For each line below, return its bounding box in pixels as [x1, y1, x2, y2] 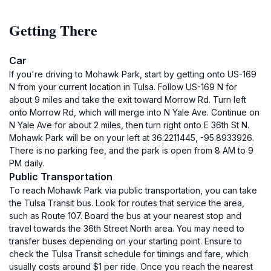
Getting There [9, 19, 97, 41]
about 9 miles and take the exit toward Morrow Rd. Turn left [9, 94, 246, 105]
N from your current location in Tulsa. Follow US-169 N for [9, 82, 237, 92]
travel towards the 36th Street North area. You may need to [9, 223, 244, 233]
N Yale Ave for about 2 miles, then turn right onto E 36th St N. [9, 120, 249, 130]
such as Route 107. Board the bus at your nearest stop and [9, 211, 241, 221]
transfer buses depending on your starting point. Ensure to [9, 236, 242, 246]
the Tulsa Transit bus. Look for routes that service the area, [9, 198, 244, 208]
